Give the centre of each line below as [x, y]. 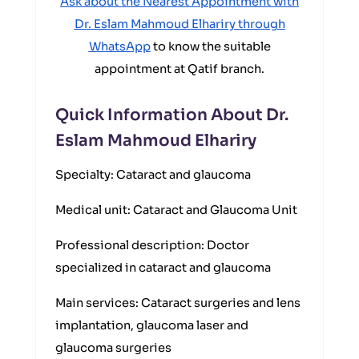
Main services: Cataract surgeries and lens [178, 303]
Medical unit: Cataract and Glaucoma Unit [176, 210]
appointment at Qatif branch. [179, 69]
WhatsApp [119, 46]
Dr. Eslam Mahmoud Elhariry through [179, 24]
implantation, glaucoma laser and [152, 325]
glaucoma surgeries [113, 348]
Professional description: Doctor [152, 245]
